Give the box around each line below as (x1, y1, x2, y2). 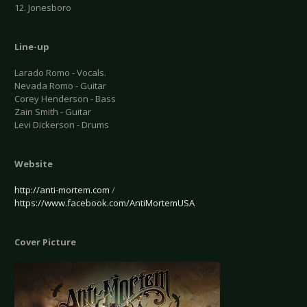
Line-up (14, 40, 49, 53)
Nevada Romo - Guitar (14, 79, 106, 93)
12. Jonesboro (14, 1, 71, 14)
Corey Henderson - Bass (14, 93, 116, 106)
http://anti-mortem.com (14, 184, 110, 197)
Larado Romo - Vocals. (14, 66, 106, 79)
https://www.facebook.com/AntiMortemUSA (14, 197, 195, 210)
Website (14, 158, 53, 171)
